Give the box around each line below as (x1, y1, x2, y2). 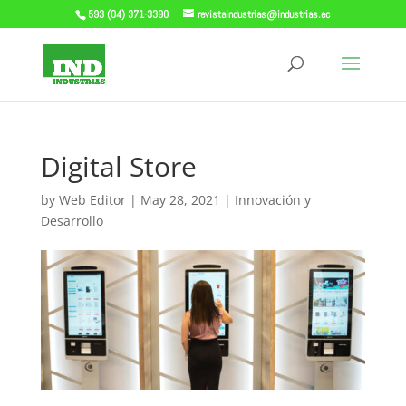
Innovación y (234, 191, 311, 208)
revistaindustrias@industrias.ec (198, 7, 331, 22)
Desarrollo (40, 212, 103, 229)
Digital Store (40, 148, 197, 185)
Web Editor (58, 191, 126, 208)
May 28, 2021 (140, 191, 220, 208)
